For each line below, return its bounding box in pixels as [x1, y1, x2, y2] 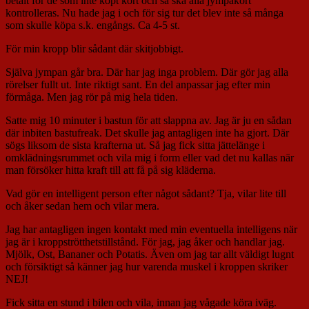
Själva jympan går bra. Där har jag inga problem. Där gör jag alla [6, 66, 288, 78]
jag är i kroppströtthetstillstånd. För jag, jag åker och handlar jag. [6, 235, 285, 248]
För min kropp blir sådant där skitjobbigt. [6, 42, 183, 54]
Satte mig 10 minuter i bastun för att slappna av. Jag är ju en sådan [6, 114, 292, 126]
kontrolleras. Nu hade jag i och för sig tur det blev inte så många [6, 6, 283, 19]
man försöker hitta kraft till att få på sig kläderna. [6, 163, 216, 176]
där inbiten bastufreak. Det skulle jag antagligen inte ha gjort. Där [6, 126, 289, 139]
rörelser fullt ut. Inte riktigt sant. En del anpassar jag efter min [6, 78, 270, 90]
